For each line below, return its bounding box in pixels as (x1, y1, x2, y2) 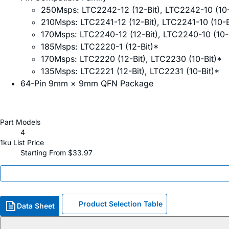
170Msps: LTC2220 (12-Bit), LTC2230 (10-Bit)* (41, 54, 222, 64)
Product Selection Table (79, 199, 163, 209)
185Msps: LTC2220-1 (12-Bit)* (41, 41, 158, 52)
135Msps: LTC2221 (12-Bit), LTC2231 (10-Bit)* (41, 66, 219, 77)
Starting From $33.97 (20, 148, 93, 157)
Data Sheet (17, 201, 55, 211)
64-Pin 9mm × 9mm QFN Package (20, 78, 153, 89)
